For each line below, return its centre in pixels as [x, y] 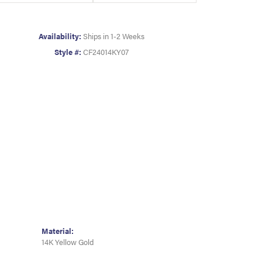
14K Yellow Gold [68, 242]
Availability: [60, 36]
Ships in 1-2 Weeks [113, 36]
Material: [58, 231]
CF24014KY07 [106, 52]
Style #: [68, 52]
